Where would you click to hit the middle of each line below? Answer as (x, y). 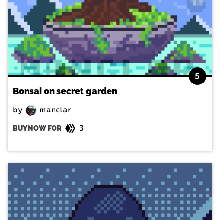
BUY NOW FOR (37, 128)
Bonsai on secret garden (65, 91)
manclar (54, 110)
